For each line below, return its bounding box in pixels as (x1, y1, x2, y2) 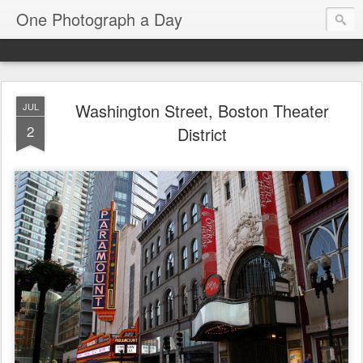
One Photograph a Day (16, 7, 182, 31)
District (177, 122, 227, 146)
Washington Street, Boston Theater (75, 99, 329, 122)
